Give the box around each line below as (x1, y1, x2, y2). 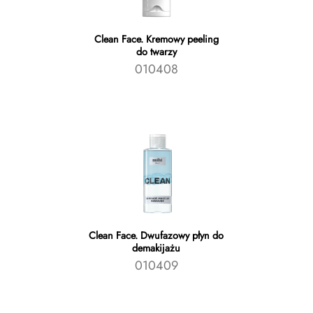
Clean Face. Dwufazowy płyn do (89, 228, 224, 243)
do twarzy (136, 45, 177, 59)
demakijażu (132, 241, 181, 256)
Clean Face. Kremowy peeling (94, 32, 219, 47)
